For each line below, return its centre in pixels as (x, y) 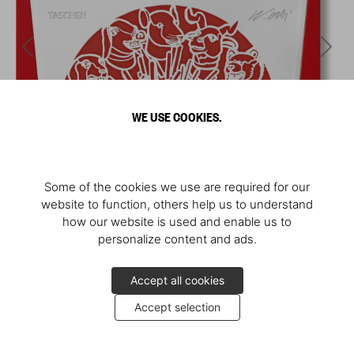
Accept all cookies (177, 280)
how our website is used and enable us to (177, 222)
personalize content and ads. (177, 239)
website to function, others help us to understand (177, 204)
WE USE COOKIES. (177, 116)
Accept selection (177, 307)
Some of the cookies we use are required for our (177, 187)
